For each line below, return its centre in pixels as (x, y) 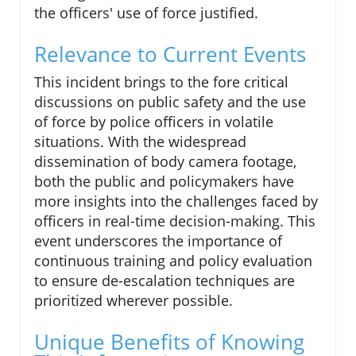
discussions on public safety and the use (170, 102)
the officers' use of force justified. (146, 13)
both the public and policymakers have (164, 182)
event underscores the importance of (158, 241)
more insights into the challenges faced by (176, 201)
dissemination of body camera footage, (165, 162)
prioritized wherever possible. (133, 301)
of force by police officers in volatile (154, 122)
